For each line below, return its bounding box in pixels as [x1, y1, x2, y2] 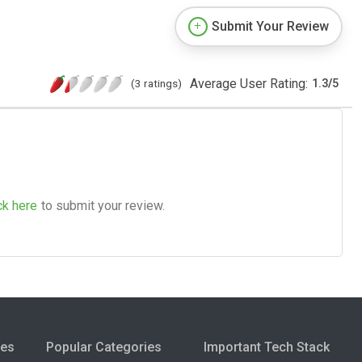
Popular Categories [45, 339, 162, 355]
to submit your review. [41, 197, 165, 213]
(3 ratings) [131, 76, 182, 90]
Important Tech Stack [204, 339, 330, 355]
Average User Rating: [190, 75, 308, 91]
